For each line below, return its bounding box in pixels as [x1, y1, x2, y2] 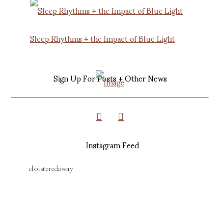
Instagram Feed [85, 133, 139, 157]
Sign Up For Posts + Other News [53, 66, 167, 90]
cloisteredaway [28, 164, 73, 174]
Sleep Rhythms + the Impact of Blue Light [29, 27, 175, 50]
